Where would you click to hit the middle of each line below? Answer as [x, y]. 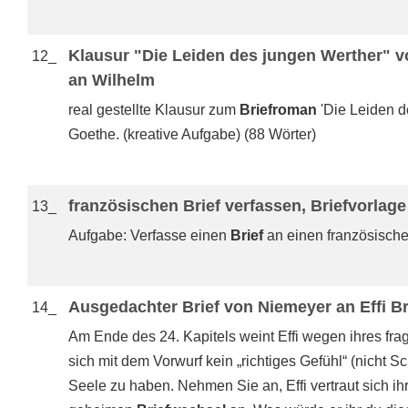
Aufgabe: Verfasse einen [149, 235]
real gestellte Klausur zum [154, 110]
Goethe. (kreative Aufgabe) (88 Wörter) [192, 134]
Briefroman [278, 110]
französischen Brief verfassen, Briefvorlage [237, 206]
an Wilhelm [112, 80]
